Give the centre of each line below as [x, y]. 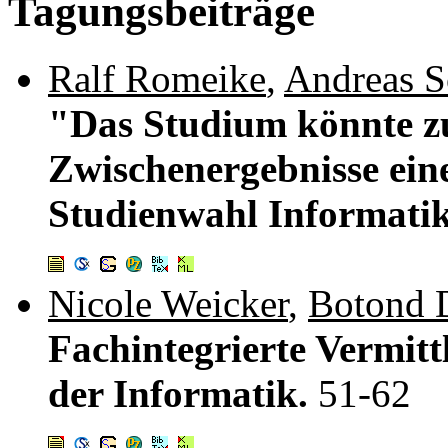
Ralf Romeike [157, 78]
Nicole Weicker [168, 303]
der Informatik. [183, 393]
